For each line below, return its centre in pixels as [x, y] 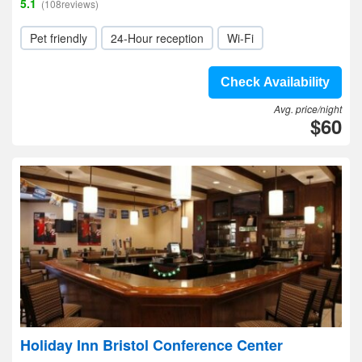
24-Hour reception [157, 38]
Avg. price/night [308, 109]
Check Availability [275, 82]
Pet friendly [59, 38]
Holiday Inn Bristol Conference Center [152, 345]
